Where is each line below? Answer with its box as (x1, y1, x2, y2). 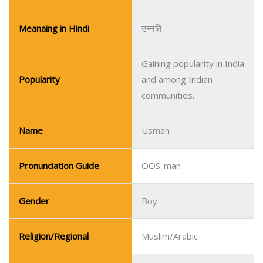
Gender (19, 97, 49, 109)
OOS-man (141, 62, 181, 74)
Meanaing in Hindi (19, 238, 89, 250)
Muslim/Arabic (141, 133, 198, 144)
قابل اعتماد (141, 203, 183, 215)
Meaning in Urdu (19, 203, 84, 215)
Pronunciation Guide (19, 62, 99, 74)
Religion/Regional (19, 133, 89, 144)
